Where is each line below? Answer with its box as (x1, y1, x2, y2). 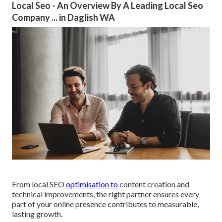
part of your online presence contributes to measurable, (12, 199, 199, 209)
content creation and (118, 179, 189, 189)
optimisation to (66, 179, 118, 189)
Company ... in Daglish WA (12, 12, 115, 23)
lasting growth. (12, 209, 62, 219)
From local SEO (12, 179, 66, 189)
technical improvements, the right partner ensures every (12, 189, 199, 199)
